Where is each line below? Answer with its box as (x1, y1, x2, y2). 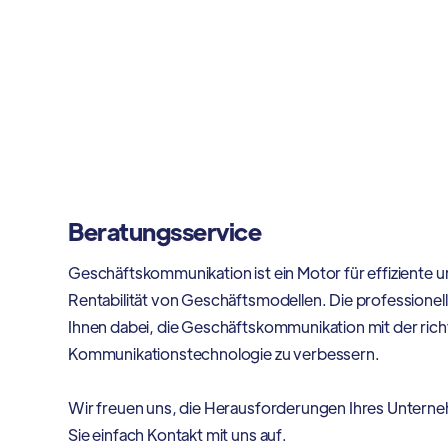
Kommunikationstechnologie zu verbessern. (68, 343, 380, 365)
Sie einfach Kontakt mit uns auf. (68, 424, 287, 446)
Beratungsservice (68, 215, 262, 247)
